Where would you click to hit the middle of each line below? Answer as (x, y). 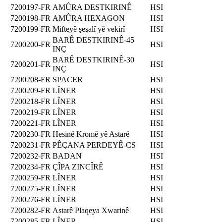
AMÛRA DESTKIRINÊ (92, 7)
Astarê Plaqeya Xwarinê (91, 210)
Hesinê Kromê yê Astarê (91, 134)
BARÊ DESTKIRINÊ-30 (93, 59)
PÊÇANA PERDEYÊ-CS (94, 145)
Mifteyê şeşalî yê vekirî (89, 29)
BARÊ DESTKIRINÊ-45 (93, 40)
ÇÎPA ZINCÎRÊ (78, 166)
